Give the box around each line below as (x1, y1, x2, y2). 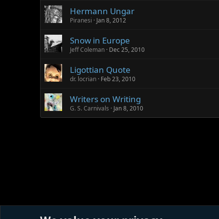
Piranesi (70, 16, 92, 24)
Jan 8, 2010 (113, 104, 143, 112)
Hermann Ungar (70, 5, 134, 17)
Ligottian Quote (70, 64, 131, 75)
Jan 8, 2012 (96, 16, 126, 24)
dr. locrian (70, 75, 96, 83)
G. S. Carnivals (70, 104, 109, 112)
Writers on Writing (70, 93, 141, 105)
